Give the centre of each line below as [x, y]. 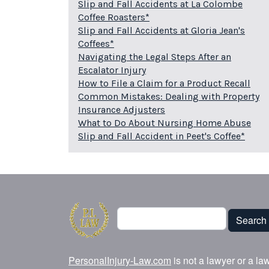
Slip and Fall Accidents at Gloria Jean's [162, 31]
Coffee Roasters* [114, 17]
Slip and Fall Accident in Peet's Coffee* [162, 136]
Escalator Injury [112, 70]
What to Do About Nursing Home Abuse [165, 123]
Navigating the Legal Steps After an [155, 57]
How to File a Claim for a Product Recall [164, 83]
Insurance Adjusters [122, 110]
